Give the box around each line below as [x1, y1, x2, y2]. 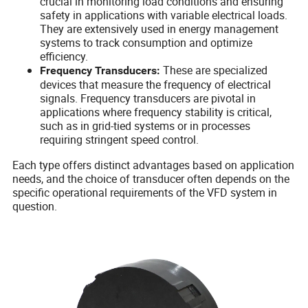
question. [12, 199, 58, 214]
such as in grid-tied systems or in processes [40, 118, 251, 134]
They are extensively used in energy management [40, 21, 279, 37]
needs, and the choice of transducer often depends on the [12, 171, 290, 187]
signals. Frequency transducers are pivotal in [40, 91, 256, 107]
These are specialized [160, 63, 268, 78]
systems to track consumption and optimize [40, 35, 253, 51]
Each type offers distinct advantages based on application [12, 157, 295, 173]
